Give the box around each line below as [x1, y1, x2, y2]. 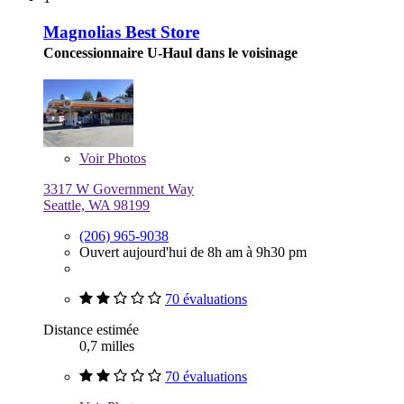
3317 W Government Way [43, 181, 194, 197]
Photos [104, 151, 146, 167]
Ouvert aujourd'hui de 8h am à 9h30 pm [79, 244, 307, 261]
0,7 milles [79, 338, 134, 354]
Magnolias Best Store [43, 23, 199, 42]
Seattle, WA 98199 [43, 197, 150, 214]
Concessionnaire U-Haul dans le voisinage [43, 45, 298, 61]
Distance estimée [43, 322, 139, 338]
